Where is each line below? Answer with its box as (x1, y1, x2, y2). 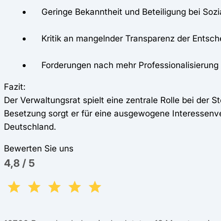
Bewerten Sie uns (4, 143, 74, 154)
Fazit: (4, 81, 26, 92)
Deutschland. (4, 121, 56, 132)
